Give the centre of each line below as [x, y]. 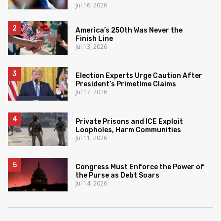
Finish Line [94, 39]
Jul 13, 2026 [92, 47]
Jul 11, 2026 [92, 138]
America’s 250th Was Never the [129, 31]
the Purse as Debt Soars [118, 175]
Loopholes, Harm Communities [129, 130]
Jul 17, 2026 [92, 92]
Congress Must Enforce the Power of [140, 167]
